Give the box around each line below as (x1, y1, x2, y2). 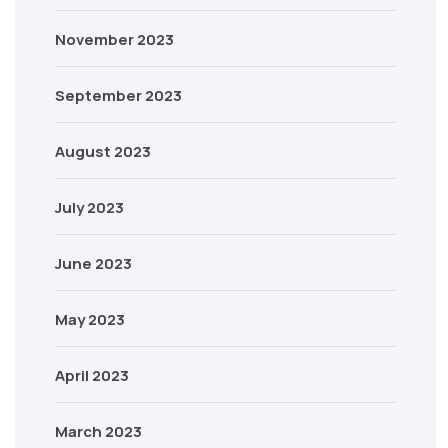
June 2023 (55, 253, 132, 274)
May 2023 (55, 309, 125, 330)
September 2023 (55, 85, 182, 106)
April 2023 (55, 365, 129, 386)
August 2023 (55, 141, 151, 162)
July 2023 (55, 197, 124, 218)
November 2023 (55, 29, 174, 50)
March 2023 (55, 421, 142, 442)
